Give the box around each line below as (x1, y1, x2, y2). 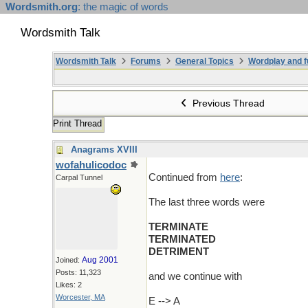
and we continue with (148, 271, 242, 282)
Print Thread (53, 118, 102, 129)
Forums (131, 56, 161, 66)
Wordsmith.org (5, 1, 78, 12)
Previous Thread (190, 98, 265, 109)
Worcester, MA (56, 293, 105, 301)
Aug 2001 (82, 255, 118, 265)
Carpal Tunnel (56, 173, 102, 181)
